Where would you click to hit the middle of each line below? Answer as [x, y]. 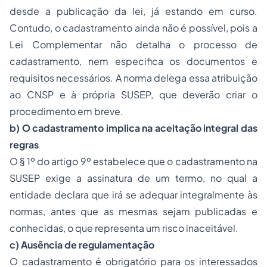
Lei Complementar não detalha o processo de [133, 45]
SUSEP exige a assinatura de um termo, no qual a [133, 178]
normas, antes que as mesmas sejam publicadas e [133, 212]
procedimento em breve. [66, 111]
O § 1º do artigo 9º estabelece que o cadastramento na [133, 162]
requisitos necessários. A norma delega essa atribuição [133, 78]
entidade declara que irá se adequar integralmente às [133, 195]
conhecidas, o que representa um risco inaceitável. [124, 228]
